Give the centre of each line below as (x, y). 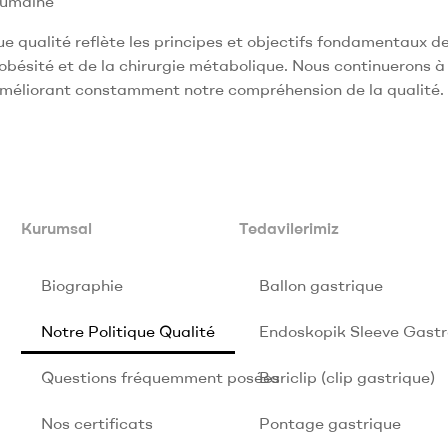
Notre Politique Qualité (127, 330)
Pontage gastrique (329, 422)
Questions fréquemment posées (160, 376)
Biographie (81, 284)
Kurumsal (56, 227)
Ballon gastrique (320, 284)
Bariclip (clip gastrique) (346, 376)
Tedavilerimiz (288, 227)
